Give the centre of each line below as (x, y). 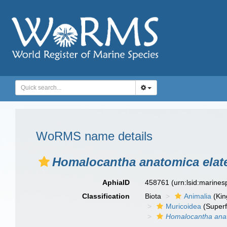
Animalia (198, 196)
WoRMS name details (94, 136)
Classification (106, 196)
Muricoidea (184, 206)
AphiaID (116, 182)
